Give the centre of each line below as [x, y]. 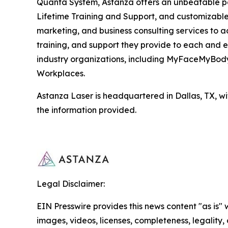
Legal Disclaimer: [71, 184]
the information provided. [87, 110]
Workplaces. [61, 73]
